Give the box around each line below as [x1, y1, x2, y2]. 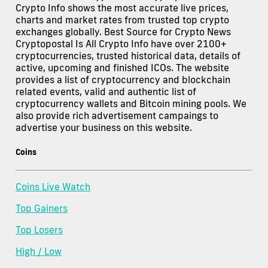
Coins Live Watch [16, 180, 90, 193]
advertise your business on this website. [16, 121, 192, 133]
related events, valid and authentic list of [16, 85, 196, 98]
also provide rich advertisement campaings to [16, 109, 218, 121]
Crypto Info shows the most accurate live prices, [16, 1, 229, 14]
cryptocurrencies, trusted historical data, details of [16, 49, 240, 62]
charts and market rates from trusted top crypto [16, 13, 229, 26]
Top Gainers [16, 202, 68, 214]
